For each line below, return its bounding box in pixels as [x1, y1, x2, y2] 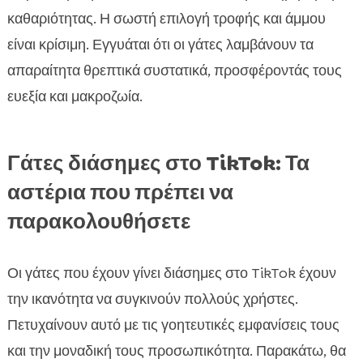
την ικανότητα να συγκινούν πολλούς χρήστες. [6, 289, 298, 310]
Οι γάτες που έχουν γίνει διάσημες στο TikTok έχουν [6, 263, 336, 284]
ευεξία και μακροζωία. [6, 87, 143, 107]
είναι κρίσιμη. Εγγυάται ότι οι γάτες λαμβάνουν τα [6, 35, 314, 55]
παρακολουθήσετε [6, 207, 190, 236]
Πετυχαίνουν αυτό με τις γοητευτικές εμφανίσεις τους [6, 315, 340, 335]
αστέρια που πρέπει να [6, 178, 233, 207]
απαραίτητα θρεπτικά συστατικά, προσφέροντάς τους [6, 61, 342, 81]
